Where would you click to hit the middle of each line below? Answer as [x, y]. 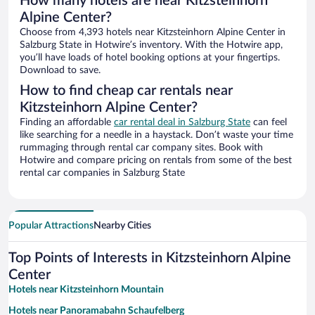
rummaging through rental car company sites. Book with [141, 148]
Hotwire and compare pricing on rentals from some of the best [156, 161]
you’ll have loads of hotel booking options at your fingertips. [150, 58]
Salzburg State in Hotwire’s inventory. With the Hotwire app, [151, 45]
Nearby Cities [122, 226]
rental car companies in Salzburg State [102, 173]
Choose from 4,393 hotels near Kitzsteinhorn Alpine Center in [153, 33]
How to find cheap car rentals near [126, 91]
